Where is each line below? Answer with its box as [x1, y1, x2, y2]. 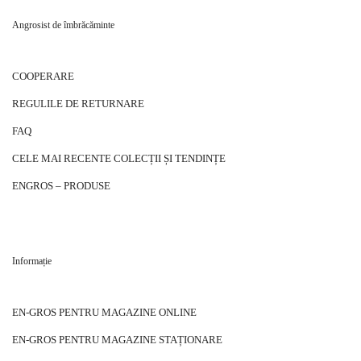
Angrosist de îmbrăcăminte [12, 19, 114, 31]
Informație [12, 255, 52, 268]
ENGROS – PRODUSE [12, 180, 110, 193]
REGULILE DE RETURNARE [12, 98, 144, 110]
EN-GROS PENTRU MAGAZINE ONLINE [12, 306, 197, 319]
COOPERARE [12, 70, 74, 83]
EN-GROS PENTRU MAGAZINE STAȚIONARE [12, 334, 222, 346]
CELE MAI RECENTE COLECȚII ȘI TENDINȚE [12, 152, 226, 165]
